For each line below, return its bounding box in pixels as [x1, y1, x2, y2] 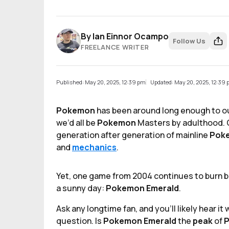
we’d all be [56, 117, 97, 128]
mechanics [72, 142, 117, 153]
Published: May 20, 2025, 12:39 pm [56, 78, 146, 86]
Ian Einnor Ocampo [93, 31, 169, 42]
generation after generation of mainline [56, 129, 210, 141]
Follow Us [173, 36, 205, 45]
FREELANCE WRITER [81, 42, 149, 52]
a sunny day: [56, 182, 106, 194]
